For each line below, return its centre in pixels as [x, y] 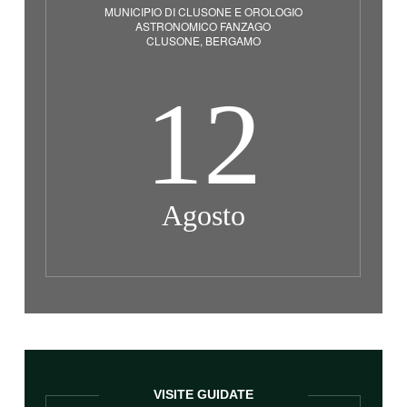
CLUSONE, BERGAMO [203, 40]
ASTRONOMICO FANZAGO [203, 26]
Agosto [203, 215]
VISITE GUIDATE [203, 394]
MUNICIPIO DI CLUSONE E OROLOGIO [203, 11]
